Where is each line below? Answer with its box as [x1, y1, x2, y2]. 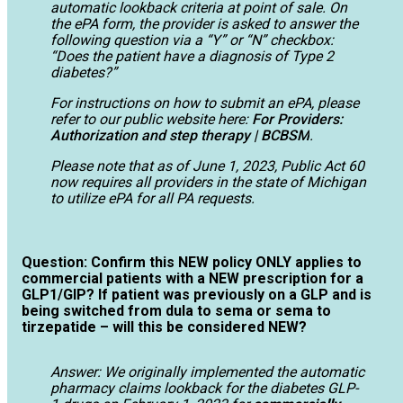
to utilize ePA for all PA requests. [50, 190, 255, 207]
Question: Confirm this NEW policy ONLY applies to [22, 254, 362, 272]
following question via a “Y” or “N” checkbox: [50, 31, 334, 49]
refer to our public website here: [50, 111, 252, 128]
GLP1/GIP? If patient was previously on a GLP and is [22, 286, 372, 304]
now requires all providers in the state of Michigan [50, 174, 366, 191]
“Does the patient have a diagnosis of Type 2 [50, 48, 334, 65]
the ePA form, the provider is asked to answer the [50, 15, 358, 32]
